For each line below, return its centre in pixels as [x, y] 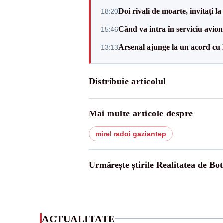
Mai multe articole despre [141, 113]
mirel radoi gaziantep [130, 134]
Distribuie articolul [127, 81]
